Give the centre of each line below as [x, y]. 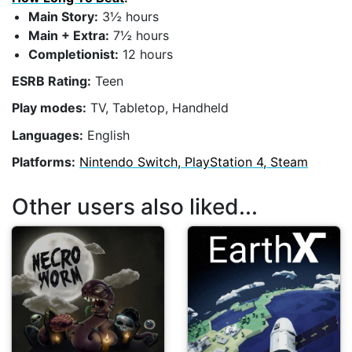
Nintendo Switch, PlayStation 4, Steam [194, 161]
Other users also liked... [135, 207]
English [106, 135]
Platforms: [44, 161]
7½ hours [139, 36]
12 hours [146, 55]
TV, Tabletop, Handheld [158, 108]
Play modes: [49, 108]
